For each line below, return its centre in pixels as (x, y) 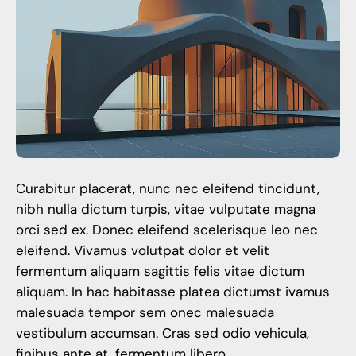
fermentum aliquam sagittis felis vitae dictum (160, 271)
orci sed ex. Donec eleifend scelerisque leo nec (167, 230)
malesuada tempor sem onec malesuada (145, 313)
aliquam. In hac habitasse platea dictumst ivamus (173, 292)
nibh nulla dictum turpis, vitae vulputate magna (166, 209)
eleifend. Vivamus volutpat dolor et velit (143, 251)
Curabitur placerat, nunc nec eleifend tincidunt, (168, 189)
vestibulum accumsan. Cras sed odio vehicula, (163, 333)
